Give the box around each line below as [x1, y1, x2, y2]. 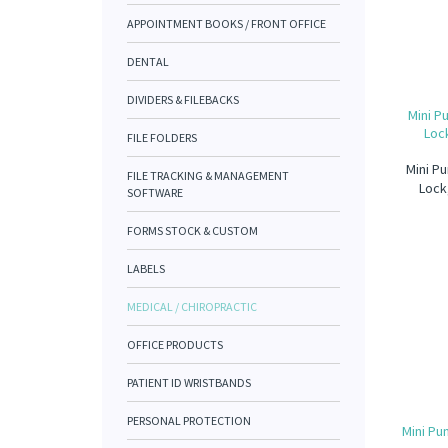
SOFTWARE [127, 185, 183, 200]
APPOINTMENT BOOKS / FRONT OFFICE [127, 16, 326, 31]
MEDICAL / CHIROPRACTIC [127, 299, 257, 314]
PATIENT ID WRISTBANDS [127, 375, 251, 390]
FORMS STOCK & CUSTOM [127, 223, 258, 238]
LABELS [127, 261, 165, 276]
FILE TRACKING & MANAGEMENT [127, 168, 289, 183]
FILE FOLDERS [127, 130, 197, 145]
